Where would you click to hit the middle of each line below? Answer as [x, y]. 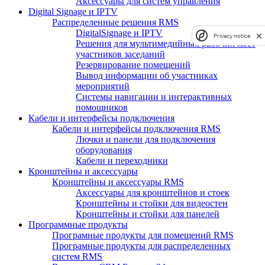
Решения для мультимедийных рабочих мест [166, 44]
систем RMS [77, 257]
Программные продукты [78, 225]
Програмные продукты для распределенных [141, 246]
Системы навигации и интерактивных [154, 97]
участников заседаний [120, 54]
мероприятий [103, 86]
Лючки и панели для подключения [146, 140]
